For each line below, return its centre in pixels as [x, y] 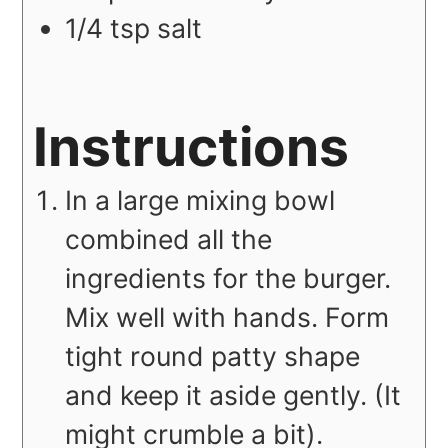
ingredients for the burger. [228, 278]
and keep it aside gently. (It [233, 395]
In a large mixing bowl [200, 200]
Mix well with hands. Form [227, 317]
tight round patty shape [213, 356]
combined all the [169, 239]
